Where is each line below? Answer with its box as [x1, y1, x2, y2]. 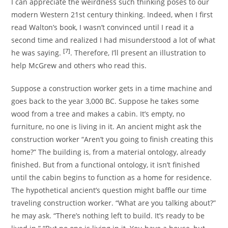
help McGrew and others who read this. [11, 61, 147, 71]
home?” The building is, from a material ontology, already [11, 147, 206, 157]
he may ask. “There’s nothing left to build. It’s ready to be [11, 211, 205, 221]
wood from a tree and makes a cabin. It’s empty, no [11, 109, 185, 119]
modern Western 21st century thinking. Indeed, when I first [11, 10, 213, 20]
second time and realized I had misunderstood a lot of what [11, 35, 216, 45]
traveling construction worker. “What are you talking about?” [11, 198, 216, 208]
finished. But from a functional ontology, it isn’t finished [11, 160, 201, 170]
